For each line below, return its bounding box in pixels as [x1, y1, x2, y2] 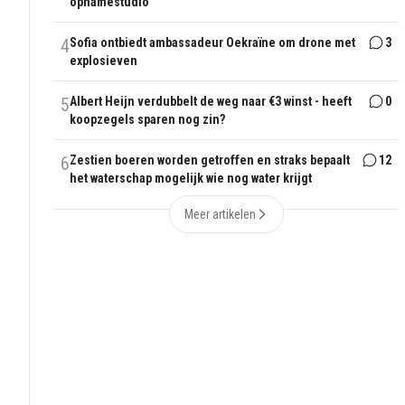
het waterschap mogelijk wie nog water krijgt [70, 171, 313, 186]
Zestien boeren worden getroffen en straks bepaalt [70, 153, 351, 168]
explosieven [70, 53, 138, 69]
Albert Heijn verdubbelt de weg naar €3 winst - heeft [70, 94, 353, 109]
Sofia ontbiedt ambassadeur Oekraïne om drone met [70, 35, 356, 51]
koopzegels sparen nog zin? [70, 112, 226, 127]
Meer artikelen [184, 207, 256, 222]
